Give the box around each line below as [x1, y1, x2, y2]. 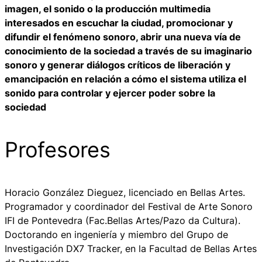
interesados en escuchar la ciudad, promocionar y [5, 17, 233, 29]
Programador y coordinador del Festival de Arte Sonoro [5, 201, 253, 213]
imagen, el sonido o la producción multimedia [5, 3, 211, 15]
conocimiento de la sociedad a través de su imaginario [5, 45, 252, 57]
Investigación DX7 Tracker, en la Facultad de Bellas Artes [5, 243, 257, 255]
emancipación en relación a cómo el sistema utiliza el [5, 73, 246, 85]
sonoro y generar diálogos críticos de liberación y [5, 59, 230, 71]
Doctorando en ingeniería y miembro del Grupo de [5, 229, 228, 241]
